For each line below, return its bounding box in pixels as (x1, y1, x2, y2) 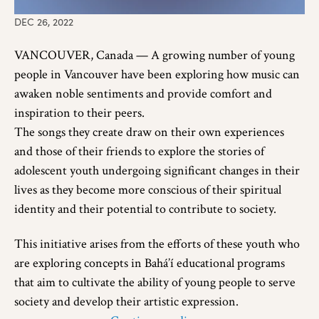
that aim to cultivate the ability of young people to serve (14, 273, 296, 291)
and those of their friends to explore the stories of (14, 142, 264, 159)
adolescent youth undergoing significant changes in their (14, 162, 300, 179)
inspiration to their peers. (14, 104, 145, 121)
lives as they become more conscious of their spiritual (14, 181, 281, 198)
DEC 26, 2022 (14, 14, 73, 28)
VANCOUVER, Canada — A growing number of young (14, 46, 295, 63)
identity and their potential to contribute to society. (14, 200, 276, 217)
